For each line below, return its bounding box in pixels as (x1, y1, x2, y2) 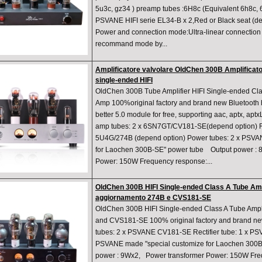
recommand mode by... (95, 40, 167, 49)
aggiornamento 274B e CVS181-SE (95, 194, 211, 202)
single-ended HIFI (95, 76, 153, 85)
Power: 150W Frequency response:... (95, 157, 212, 166)
